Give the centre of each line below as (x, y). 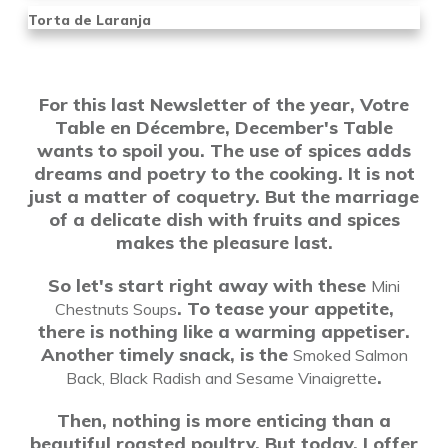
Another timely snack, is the (166, 354)
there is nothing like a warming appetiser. (224, 331)
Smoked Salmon (350, 355)
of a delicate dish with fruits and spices (224, 219)
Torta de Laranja (89, 20)
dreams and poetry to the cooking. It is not (224, 173)
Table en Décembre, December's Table (224, 127)
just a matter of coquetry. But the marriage (224, 196)
